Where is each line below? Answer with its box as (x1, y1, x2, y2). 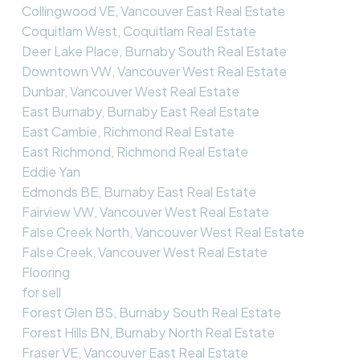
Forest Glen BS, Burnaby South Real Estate (21, 303, 281, 321)
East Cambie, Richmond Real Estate (21, 122, 235, 140)
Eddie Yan (21, 162, 80, 180)
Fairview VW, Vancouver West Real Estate (21, 202, 269, 220)
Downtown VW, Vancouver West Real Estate (21, 62, 287, 80)
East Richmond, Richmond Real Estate (21, 142, 248, 160)
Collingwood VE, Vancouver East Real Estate (21, 2, 285, 19)
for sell (21, 283, 61, 301)
